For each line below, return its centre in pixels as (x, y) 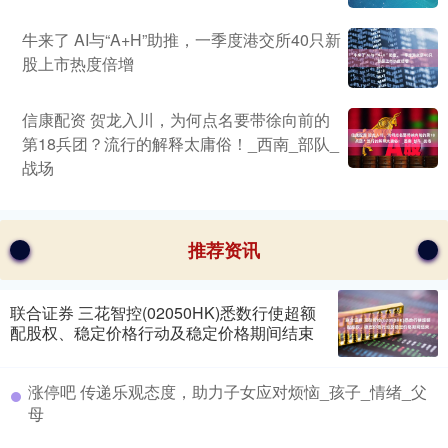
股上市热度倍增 (78, 64)
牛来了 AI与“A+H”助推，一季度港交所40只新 (181, 40)
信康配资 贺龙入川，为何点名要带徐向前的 (176, 120)
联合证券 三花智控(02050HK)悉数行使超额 (163, 313)
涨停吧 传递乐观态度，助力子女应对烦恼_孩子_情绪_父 (227, 391)
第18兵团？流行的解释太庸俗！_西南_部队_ (180, 144)
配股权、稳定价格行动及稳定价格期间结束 (162, 333)
